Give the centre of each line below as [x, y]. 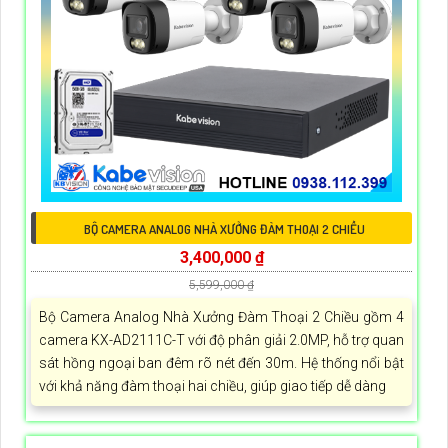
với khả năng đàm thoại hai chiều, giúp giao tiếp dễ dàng [212, 386]
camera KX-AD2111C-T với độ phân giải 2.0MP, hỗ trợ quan [221, 340]
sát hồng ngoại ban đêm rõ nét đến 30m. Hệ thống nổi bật [221, 363]
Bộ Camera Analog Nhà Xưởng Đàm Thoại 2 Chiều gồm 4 [221, 317]
